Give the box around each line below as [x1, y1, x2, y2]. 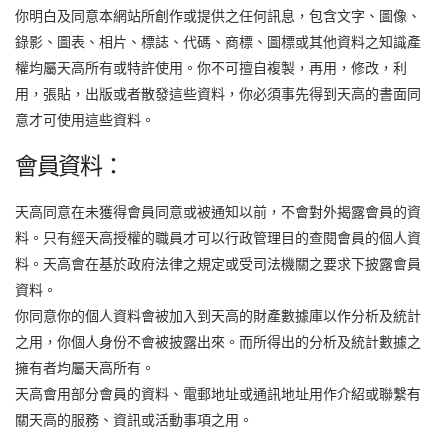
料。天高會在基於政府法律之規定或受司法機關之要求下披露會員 [15, 255, 421, 272]
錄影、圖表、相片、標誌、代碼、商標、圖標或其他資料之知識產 [15, 33, 421, 50]
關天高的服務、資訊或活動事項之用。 [15, 411, 253, 428]
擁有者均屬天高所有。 [15, 359, 155, 376]
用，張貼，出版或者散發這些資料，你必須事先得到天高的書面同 [15, 85, 421, 102]
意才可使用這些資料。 [15, 111, 155, 128]
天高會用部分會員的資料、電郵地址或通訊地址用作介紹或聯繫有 [15, 385, 421, 402]
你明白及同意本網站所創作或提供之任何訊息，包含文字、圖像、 [15, 7, 421, 24]
